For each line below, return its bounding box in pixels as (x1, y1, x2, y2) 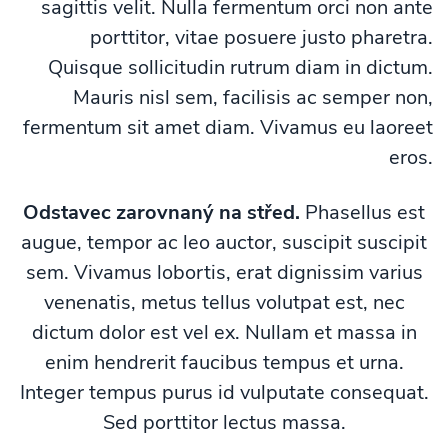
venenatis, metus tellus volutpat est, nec (43, 289, 405, 316)
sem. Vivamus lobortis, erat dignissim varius (25, 259, 423, 286)
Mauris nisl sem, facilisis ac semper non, (73, 84, 433, 111)
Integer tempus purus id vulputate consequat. (19, 379, 429, 406)
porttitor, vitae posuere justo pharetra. (90, 24, 433, 51)
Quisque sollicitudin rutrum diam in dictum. (48, 54, 433, 81)
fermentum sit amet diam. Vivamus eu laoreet (23, 114, 433, 141)
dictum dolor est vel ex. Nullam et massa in (31, 319, 417, 346)
